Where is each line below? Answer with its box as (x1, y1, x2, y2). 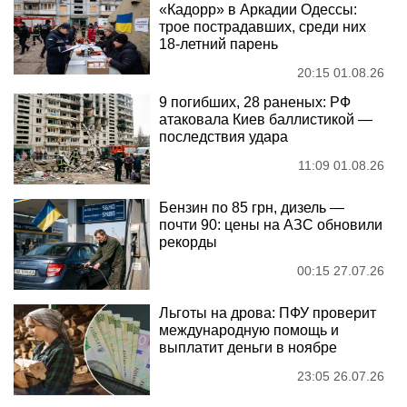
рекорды (159, 233, 217, 250)
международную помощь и (159, 322, 339, 338)
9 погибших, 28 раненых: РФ (159, 94, 351, 110)
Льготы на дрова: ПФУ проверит (159, 304, 376, 321)
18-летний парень (159, 35, 278, 52)
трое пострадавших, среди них (159, 18, 366, 35)
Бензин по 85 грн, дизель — (159, 199, 344, 215)
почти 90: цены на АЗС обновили (159, 216, 382, 233)
